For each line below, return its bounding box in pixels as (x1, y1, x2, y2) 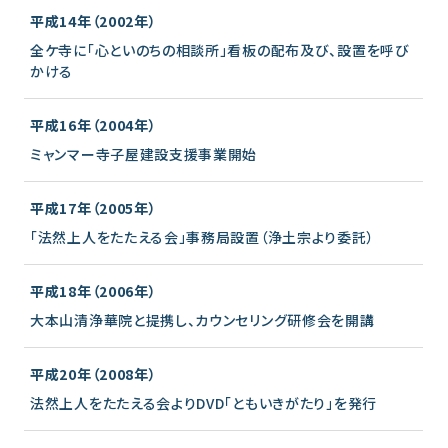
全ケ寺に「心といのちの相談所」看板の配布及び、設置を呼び (30, 39, 410, 60)
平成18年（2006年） (30, 280, 157, 301)
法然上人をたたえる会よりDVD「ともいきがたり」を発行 (30, 392, 377, 413)
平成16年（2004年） (30, 114, 157, 135)
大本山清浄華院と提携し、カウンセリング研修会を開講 (30, 309, 375, 330)
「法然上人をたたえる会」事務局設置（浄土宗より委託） (30, 226, 375, 247)
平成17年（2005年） (30, 197, 157, 218)
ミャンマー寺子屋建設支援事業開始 (30, 143, 258, 164)
